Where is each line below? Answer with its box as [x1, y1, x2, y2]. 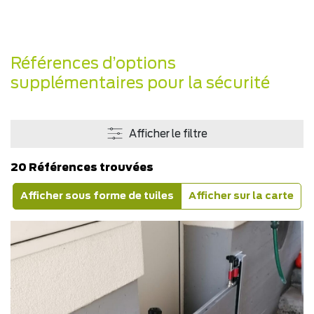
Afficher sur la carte [189, 191, 294, 202]
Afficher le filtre [128, 128, 207, 139]
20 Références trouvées [11, 163, 153, 174]
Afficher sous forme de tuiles [20, 191, 174, 202]
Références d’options [11, 56, 176, 72]
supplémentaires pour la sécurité [11, 76, 270, 92]
